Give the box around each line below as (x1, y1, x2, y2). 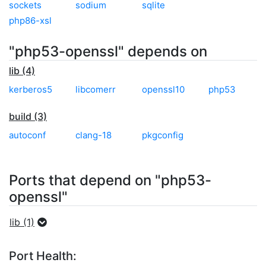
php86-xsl (9, 14, 52, 26)
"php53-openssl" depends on (9, 42, 207, 60)
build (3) (9, 110, 47, 122)
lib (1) (9, 216, 34, 228)
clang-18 (75, 129, 112, 141)
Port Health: (9, 248, 77, 263)
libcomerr (75, 83, 116, 95)
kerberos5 (9, 83, 52, 95)
